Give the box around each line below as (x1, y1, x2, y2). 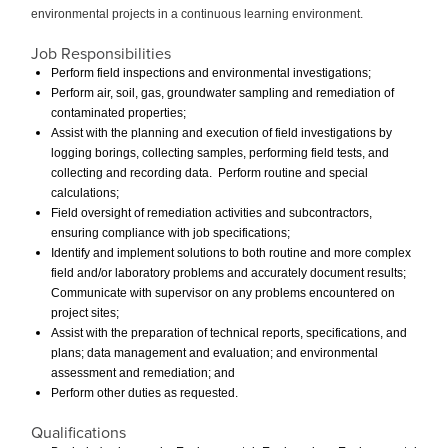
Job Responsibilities (31, 43, 171, 64)
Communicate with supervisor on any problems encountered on (51, 285, 395, 300)
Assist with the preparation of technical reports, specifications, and (51, 325, 407, 340)
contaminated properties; (51, 105, 186, 120)
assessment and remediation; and (51, 365, 235, 380)
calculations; (51, 185, 119, 200)
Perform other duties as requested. (51, 385, 238, 400)
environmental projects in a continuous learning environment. (31, 6, 363, 21)
